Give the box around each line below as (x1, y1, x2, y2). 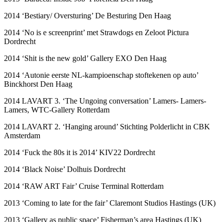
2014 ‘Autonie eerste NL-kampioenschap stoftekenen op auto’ (4, 70, 198, 79)
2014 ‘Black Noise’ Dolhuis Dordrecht (4, 165, 127, 173)
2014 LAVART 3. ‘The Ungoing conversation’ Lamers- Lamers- (4, 96, 206, 105)
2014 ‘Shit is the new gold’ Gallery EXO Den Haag (4, 54, 166, 62)
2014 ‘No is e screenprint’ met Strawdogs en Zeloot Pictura (4, 28, 189, 37)
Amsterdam (4, 131, 40, 140)
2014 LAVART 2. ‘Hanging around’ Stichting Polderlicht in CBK (4, 122, 210, 131)
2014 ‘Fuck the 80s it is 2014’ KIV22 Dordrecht (4, 148, 155, 157)
